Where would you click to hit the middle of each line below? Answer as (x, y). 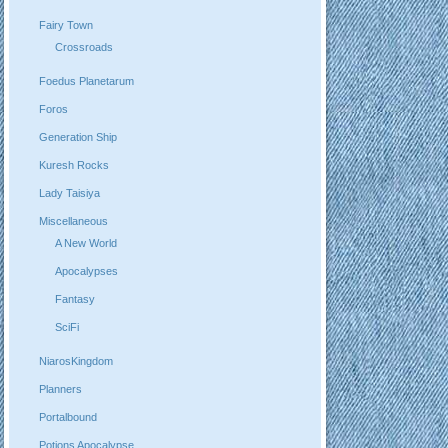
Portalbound (67, 416)
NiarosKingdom (75, 360)
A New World (86, 243)
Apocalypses (87, 271)
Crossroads (84, 47)
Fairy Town (65, 24)
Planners (60, 388)
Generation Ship (77, 136)
